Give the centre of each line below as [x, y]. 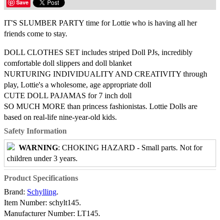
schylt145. [65, 202]
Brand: [14, 192]
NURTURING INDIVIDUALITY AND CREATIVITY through [106, 74]
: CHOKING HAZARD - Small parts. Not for [130, 147]
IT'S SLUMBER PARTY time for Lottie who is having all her [100, 23]
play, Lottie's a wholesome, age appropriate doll [78, 84]
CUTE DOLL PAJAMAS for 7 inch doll [68, 95]
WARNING [38, 147]
